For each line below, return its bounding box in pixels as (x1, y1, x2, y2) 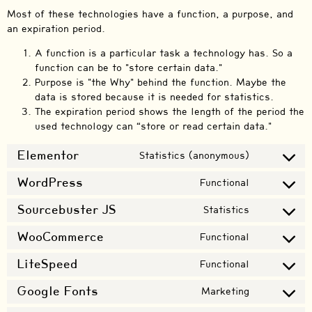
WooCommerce (17, 229, 104, 245)
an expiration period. (7, 22, 105, 35)
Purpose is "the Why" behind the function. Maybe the (35, 77, 286, 89)
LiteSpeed (17, 256, 78, 272)
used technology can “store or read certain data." (35, 120, 272, 133)
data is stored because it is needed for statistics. (35, 91, 274, 104)
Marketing (201, 286, 249, 298)
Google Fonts (17, 283, 98, 299)
